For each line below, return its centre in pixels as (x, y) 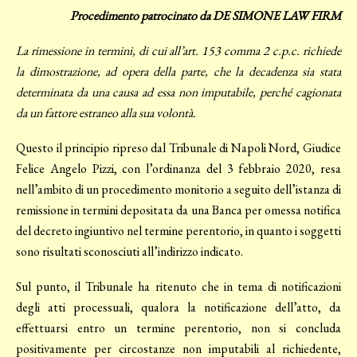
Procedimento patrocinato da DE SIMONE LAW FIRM (206, 16)
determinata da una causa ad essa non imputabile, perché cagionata (178, 92)
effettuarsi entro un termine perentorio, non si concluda (178, 328)
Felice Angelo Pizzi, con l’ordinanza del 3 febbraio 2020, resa (178, 169)
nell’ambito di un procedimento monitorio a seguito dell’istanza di (178, 190)
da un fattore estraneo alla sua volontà (104, 113)
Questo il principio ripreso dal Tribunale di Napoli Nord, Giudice (178, 148)
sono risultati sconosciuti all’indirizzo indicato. (129, 252)
